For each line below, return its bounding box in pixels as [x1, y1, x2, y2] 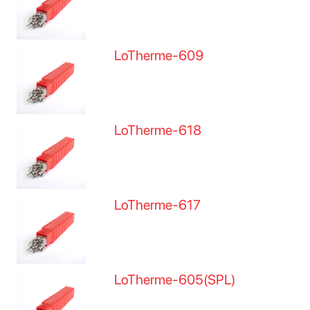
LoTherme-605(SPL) [114, 271, 236, 288]
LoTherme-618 [114, 122, 202, 138]
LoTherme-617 [114, 197, 201, 213]
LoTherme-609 [114, 47, 204, 64]
